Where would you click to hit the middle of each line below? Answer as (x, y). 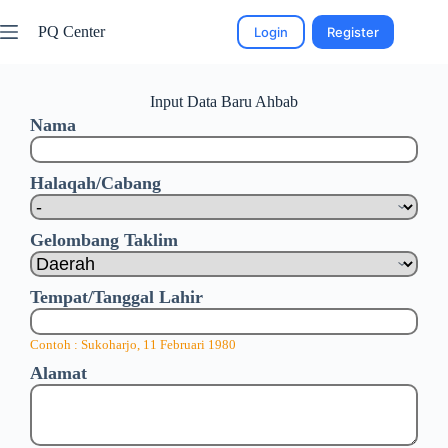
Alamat (58, 373)
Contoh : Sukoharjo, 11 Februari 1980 (133, 345)
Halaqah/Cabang (95, 183)
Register (353, 32)
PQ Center (71, 31)
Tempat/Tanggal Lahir (116, 297)
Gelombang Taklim (104, 240)
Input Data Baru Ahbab (224, 101)
